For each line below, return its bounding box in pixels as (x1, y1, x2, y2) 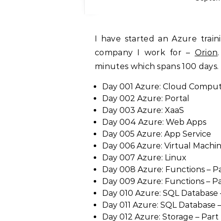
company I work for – (95, 48, 195, 57)
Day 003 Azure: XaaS (102, 106, 184, 115)
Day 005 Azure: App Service (102, 129, 211, 139)
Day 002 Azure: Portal (102, 94, 189, 103)
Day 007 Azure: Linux (102, 153, 186, 162)
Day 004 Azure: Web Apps (102, 117, 206, 127)
